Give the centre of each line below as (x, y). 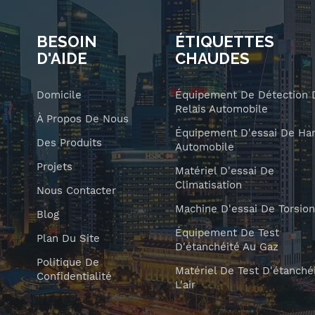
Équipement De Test (227, 233)
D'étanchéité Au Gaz (226, 247)
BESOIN (66, 42)
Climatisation (208, 185)
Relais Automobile (221, 109)
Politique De (67, 263)
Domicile (59, 95)
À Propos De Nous (82, 119)
